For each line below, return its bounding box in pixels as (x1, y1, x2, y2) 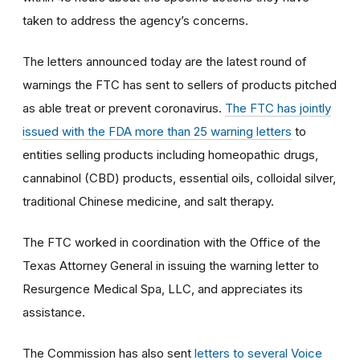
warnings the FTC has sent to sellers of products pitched (22, 76, 337, 92)
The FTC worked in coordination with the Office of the (22, 234, 321, 250)
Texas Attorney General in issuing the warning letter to (22, 257, 319, 273)
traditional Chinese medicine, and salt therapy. (22, 193, 274, 209)
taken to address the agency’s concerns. (22, 12, 248, 28)
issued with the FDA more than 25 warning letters (22, 123, 292, 139)
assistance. (22, 304, 85, 320)
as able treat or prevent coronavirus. (22, 100, 225, 116)
